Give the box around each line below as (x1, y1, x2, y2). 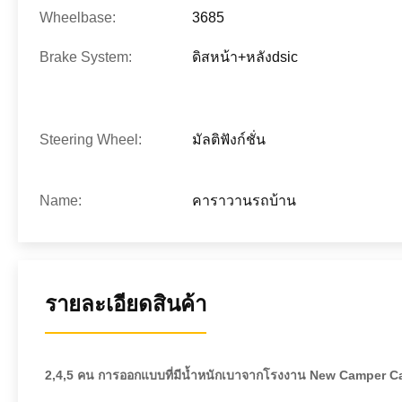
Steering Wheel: (39, 132, 142, 147)
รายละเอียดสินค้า (45, 292, 206, 316)
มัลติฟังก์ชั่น (192, 132, 266, 147)
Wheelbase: (39, 10, 116, 25)
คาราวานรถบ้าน (192, 193, 296, 208)
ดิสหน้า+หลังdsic (192, 49, 298, 65)
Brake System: (39, 49, 132, 65)
